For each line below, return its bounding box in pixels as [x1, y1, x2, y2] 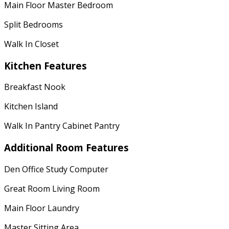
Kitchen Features [4, 59, 87, 72]
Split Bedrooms [4, 18, 63, 30]
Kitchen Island [4, 101, 58, 112]
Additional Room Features [4, 141, 129, 154]
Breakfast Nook [4, 81, 65, 93]
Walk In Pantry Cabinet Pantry [4, 120, 120, 132]
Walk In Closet [4, 38, 59, 50]
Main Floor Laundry [4, 202, 79, 214]
